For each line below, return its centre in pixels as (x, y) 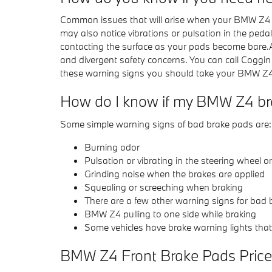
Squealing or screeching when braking (164, 187)
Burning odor (112, 147)
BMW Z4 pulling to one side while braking (170, 213)
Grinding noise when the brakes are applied (175, 173)
